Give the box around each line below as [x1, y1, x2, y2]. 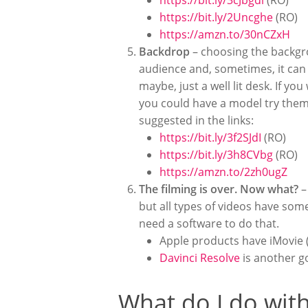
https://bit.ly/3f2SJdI [159, 130, 261, 145]
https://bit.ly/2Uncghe [159, 10, 273, 25]
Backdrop [139, 44, 190, 59]
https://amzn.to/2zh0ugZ [159, 164, 287, 179]
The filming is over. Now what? [139, 181, 301, 197]
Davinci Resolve [159, 250, 240, 265]
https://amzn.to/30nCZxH [159, 27, 290, 42]
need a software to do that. [139, 216, 282, 231]
